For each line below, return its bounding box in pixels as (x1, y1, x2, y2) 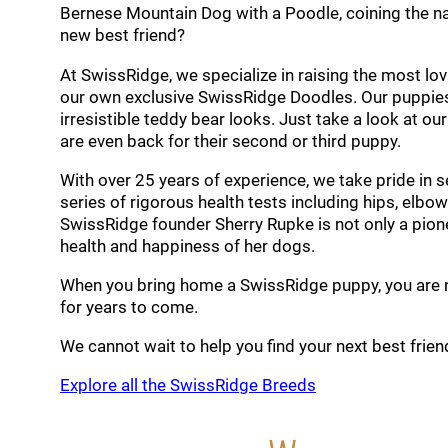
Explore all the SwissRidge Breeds (60, 374, 316, 395)
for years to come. (60, 296, 198, 317)
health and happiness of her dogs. (60, 235, 315, 256)
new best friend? (60, 25, 185, 46)
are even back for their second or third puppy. (60, 130, 401, 151)
